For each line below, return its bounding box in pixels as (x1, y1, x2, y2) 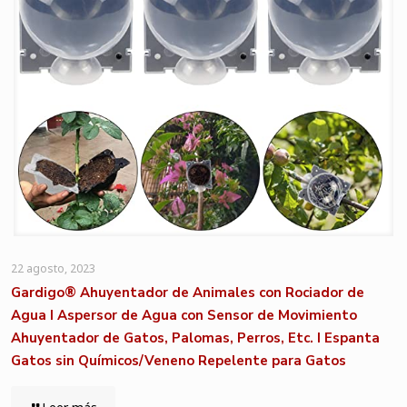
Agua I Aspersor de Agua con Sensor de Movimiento (11, 306, 357, 324)
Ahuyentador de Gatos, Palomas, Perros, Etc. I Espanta (11, 329, 380, 347)
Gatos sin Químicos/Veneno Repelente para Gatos (11, 352, 346, 370)
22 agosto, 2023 (11, 261, 95, 276)
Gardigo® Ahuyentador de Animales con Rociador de (11, 283, 364, 302)
